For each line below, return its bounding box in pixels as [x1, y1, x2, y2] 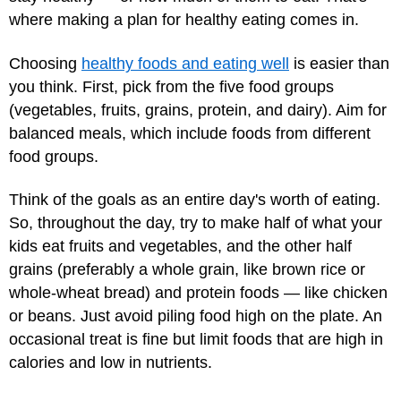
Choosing [9, 54, 81, 73]
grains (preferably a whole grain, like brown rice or [9, 260, 365, 278]
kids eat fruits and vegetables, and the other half [9, 237, 352, 255]
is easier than [289, 54, 389, 73]
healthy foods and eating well [81, 54, 289, 73]
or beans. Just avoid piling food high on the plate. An [9, 307, 382, 325]
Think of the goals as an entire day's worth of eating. [9, 191, 380, 209]
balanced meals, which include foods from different [9, 124, 371, 142]
